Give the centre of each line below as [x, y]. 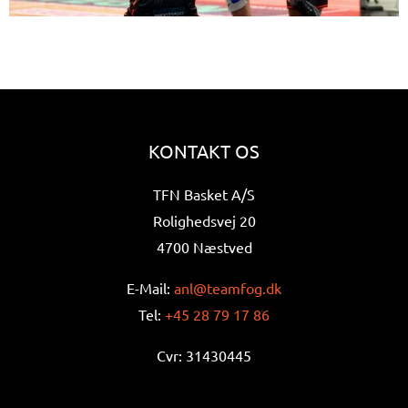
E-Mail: [150, 288]
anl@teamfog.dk [228, 288]
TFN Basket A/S [204, 194]
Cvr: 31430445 [204, 356]
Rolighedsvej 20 [204, 221]
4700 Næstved [204, 247]
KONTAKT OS [204, 151]
